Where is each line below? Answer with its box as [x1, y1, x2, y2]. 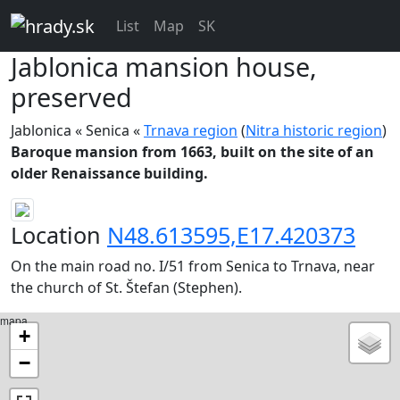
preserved [11, 79, 132, 114]
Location [11, 220, 107, 251]
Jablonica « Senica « [11, 120, 144, 140]
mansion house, [125, 48, 317, 84]
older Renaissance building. [11, 162, 208, 183]
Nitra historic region [246, 120, 382, 140]
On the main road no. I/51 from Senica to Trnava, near [11, 256, 375, 277]
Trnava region [144, 120, 237, 140]
